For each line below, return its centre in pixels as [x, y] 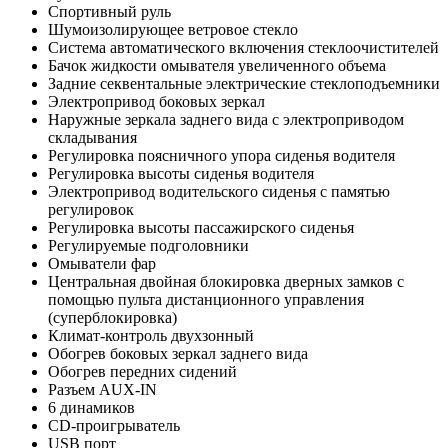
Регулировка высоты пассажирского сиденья [201, 227]
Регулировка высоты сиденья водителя [181, 173]
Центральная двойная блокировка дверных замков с [226, 281]
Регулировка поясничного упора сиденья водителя [221, 155]
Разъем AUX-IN [102, 389]
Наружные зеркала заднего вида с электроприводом [226, 119]
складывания [92, 137]
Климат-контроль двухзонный [151, 335]
